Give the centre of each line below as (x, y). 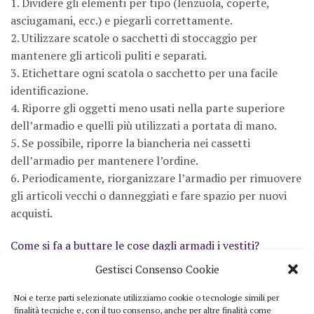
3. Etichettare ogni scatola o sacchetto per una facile (144, 73)
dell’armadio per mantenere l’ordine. (104, 160)
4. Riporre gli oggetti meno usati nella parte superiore (148, 108)
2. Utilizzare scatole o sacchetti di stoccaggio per (134, 37)
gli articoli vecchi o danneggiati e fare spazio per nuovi (149, 195)
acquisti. (32, 213)
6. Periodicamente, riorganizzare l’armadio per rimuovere (156, 178)
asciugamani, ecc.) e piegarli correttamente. (122, 20)
